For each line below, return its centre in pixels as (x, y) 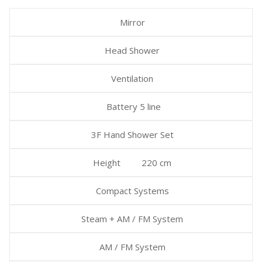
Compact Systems (131, 190)
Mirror (131, 22)
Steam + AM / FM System (131, 218)
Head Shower (131, 50)
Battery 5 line (131, 106)
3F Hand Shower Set (131, 134)
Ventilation (131, 78)
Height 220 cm (131, 162)
